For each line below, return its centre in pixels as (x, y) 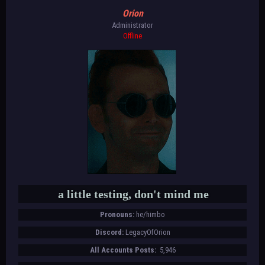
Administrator (132, 25)
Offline (132, 35)
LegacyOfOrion (148, 232)
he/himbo (151, 214)
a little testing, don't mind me (133, 194)
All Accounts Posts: (124, 250)
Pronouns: (117, 214)
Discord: (109, 232)
